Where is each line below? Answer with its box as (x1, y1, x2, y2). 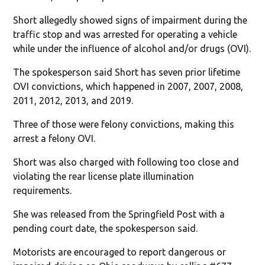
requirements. (13, 185, 72, 196)
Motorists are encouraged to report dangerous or (13, 246, 227, 257)
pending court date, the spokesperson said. (13, 222, 198, 234)
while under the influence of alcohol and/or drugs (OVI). (13, 43, 251, 54)
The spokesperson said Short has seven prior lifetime (13, 66, 241, 77)
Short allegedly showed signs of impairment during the (13, 14, 248, 25)
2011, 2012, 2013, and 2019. (13, 95, 134, 106)
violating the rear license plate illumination (13, 170, 195, 182)
